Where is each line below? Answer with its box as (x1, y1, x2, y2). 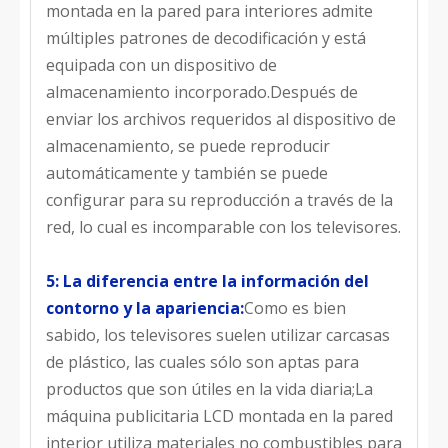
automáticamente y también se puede (46, 162, 328, 184)
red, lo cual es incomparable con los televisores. (46, 216, 401, 238)
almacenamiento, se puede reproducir (46, 135, 330, 157)
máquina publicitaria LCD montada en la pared (46, 405, 393, 427)
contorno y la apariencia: (46, 297, 244, 319)
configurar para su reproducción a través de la (46, 189, 393, 211)
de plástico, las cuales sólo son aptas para (46, 351, 359, 373)
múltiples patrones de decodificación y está (46, 27, 366, 49)
